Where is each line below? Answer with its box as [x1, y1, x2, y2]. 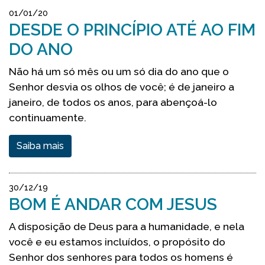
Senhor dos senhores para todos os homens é [9, 251, 233, 263]
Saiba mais [17, 140, 64, 151]
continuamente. [9, 111, 86, 124]
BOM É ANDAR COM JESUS [9, 195, 217, 214]
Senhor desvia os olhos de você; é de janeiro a [9, 80, 234, 93]
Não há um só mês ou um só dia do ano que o [9, 65, 229, 77]
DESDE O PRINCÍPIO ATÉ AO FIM [9, 20, 256, 40]
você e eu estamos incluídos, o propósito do [9, 235, 225, 248]
